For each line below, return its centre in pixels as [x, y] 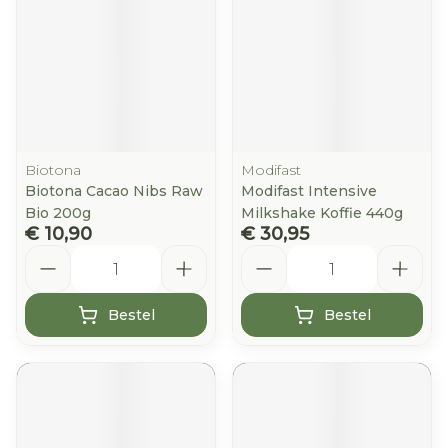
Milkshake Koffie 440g [322, 213]
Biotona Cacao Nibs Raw [114, 191]
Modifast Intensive [309, 191]
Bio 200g [58, 213]
